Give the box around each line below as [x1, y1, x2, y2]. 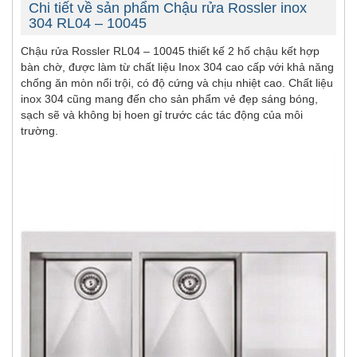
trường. [21, 124, 58, 138]
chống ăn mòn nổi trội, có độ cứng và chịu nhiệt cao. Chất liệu [21, 76, 333, 90]
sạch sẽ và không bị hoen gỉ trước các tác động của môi [21, 108, 303, 122]
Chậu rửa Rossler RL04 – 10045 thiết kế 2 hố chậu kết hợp [21, 45, 320, 58]
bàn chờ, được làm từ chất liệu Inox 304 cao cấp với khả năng [21, 61, 334, 74]
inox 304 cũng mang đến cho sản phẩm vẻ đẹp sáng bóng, [21, 92, 318, 106]
